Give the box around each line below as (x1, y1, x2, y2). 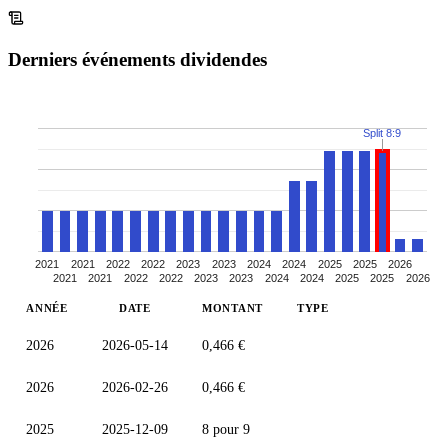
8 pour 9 (202, 421, 250, 437)
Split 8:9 (363, 127, 401, 140)
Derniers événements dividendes (8, 48, 267, 70)
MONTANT (202, 301, 263, 314)
